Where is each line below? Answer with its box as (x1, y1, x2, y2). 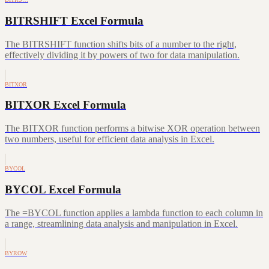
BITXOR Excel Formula (5, 98, 126, 112)
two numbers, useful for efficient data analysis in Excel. (5, 134, 214, 145)
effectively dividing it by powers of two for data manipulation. (5, 49, 240, 60)
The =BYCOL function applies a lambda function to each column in (5, 207, 263, 218)
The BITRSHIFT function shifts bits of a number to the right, (5, 38, 237, 49)
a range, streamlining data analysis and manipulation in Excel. (5, 218, 238, 229)
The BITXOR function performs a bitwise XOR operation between (5, 123, 260, 134)
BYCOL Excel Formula (5, 183, 121, 196)
